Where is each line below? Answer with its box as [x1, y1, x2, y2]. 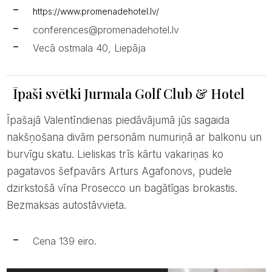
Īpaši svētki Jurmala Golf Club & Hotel [12, 84, 245, 103]
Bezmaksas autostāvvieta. [6, 199, 126, 211]
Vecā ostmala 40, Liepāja [32, 41, 146, 54]
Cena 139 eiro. [32, 234, 97, 247]
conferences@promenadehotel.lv [32, 23, 179, 36]
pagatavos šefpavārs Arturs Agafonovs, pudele [6, 165, 232, 177]
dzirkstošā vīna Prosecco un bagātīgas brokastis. [6, 182, 237, 194]
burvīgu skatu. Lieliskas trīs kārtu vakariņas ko [6, 148, 223, 160]
